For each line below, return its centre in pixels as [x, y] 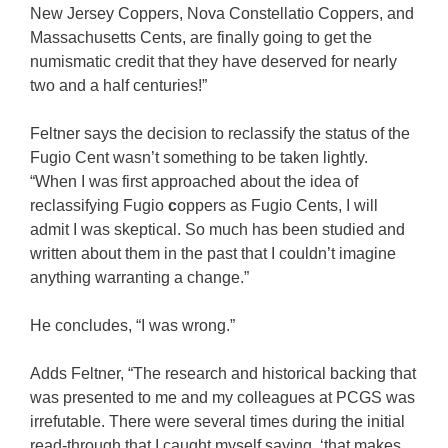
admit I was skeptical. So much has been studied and [217, 229]
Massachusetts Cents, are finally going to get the [201, 37]
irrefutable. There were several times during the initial [217, 421]
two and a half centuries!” [120, 85]
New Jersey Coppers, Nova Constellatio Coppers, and [222, 13]
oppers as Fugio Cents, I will [277, 205]
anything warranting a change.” [141, 277]
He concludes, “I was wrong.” [134, 325]
